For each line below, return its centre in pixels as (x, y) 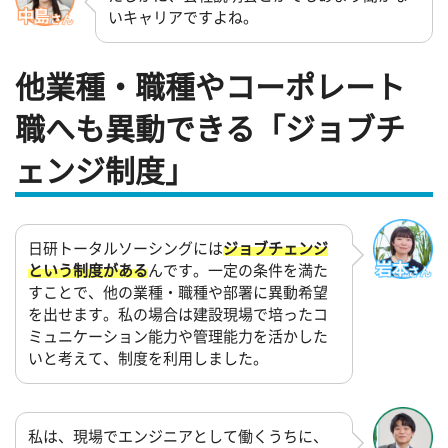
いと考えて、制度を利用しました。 (148, 359)
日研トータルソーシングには (125, 249)
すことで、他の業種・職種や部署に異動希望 (178, 293)
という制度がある (88, 271)
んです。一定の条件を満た (238, 271)
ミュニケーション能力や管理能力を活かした (178, 337)
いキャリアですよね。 (183, 18)
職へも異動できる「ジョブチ (210, 128)
